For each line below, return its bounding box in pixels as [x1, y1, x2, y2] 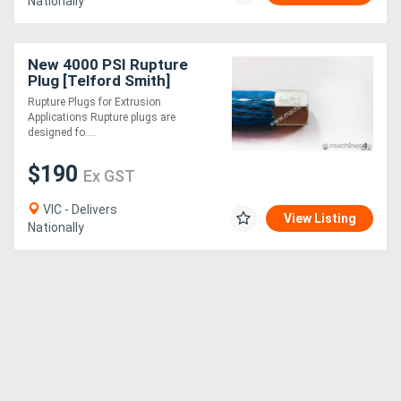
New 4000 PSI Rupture [28, 55, 188, 74]
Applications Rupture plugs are [28, 111, 175, 124]
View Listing [284, 211, 356, 226]
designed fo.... [28, 126, 96, 140]
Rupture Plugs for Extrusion [28, 96, 161, 109]
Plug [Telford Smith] [28, 72, 170, 90]
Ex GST [83, 166, 135, 186]
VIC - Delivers [40, 202, 117, 218]
